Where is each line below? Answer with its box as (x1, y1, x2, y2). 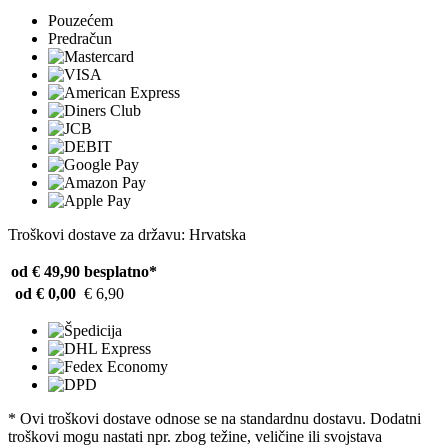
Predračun (48, 30, 112, 48)
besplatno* (84, 263, 157, 281)
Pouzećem (48, 12, 113, 30)
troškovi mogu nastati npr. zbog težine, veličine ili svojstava (8, 428, 382, 446)
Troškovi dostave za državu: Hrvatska (8, 226, 246, 244)
